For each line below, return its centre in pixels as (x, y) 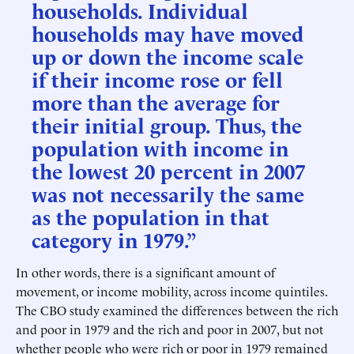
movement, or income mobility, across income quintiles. (171, 291)
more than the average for (156, 101)
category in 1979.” (114, 239)
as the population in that (151, 216)
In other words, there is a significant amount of (145, 272)
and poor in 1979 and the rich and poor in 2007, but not (169, 329)
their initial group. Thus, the (167, 124)
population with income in (160, 147)
